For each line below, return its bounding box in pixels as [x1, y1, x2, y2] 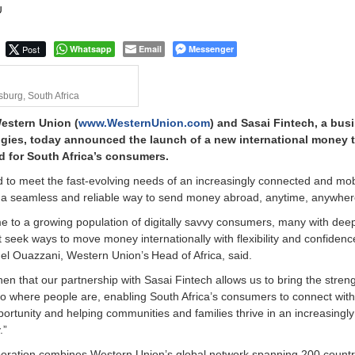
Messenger [189, 43, 235, 55]
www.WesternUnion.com [78, 116, 211, 130]
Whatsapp [70, 43, 113, 55]
